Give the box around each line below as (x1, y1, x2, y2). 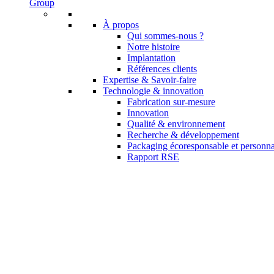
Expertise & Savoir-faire (103, 75, 196, 85)
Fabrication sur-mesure (127, 97, 215, 107)
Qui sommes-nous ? (127, 31, 204, 41)
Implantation (127, 53, 176, 63)
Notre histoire (127, 42, 180, 52)
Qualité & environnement (127, 119, 225, 129)
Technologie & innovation (103, 86, 204, 96)
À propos (103, 20, 139, 30)
